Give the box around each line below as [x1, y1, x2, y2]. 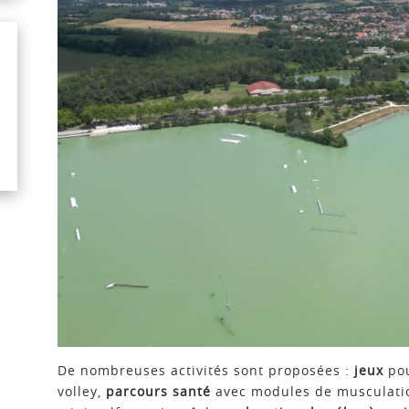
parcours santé [106, 382, 211, 400]
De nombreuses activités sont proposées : [58, 361, 350, 379]
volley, [58, 382, 106, 400]
